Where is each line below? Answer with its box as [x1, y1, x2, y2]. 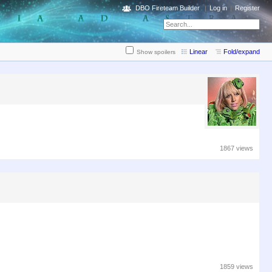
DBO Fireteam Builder [135, 4, 200, 12]
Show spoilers [137, 49, 175, 56]
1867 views [220, 144, 253, 152]
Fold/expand [223, 48, 260, 56]
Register [235, 4, 260, 12]
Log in [209, 4, 227, 12]
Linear [189, 48, 208, 56]
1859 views [220, 262, 253, 270]
